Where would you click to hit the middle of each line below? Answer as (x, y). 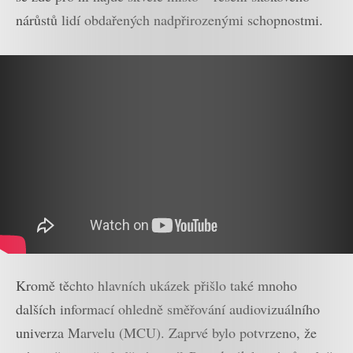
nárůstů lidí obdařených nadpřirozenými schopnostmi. (169, 20)
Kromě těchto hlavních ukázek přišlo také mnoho (156, 286)
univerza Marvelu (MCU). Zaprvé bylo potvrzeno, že (166, 333)
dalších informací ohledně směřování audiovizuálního (168, 309)
